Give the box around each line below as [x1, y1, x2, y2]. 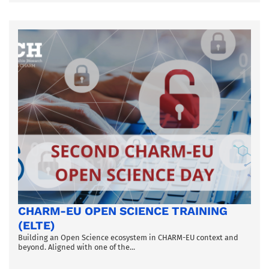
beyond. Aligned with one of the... [18, 242, 135, 252]
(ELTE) [18, 218, 55, 232]
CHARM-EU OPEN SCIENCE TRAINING [18, 204, 228, 218]
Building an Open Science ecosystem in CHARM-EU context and [18, 232, 238, 242]
